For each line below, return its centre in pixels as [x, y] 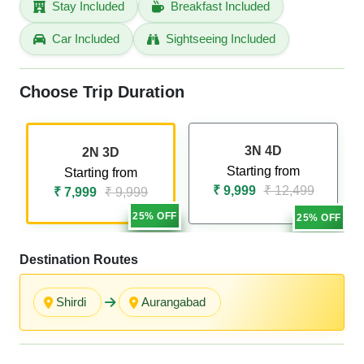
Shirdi [71, 302]
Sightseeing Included [221, 39]
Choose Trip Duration [102, 92]
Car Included [86, 39]
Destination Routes [79, 260]
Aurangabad [173, 302]
